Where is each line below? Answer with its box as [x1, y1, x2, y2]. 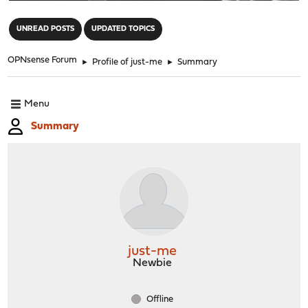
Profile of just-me [92, 57, 163, 67]
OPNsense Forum [8, 55, 78, 65]
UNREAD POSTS [16, 25, 75, 33]
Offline [144, 294, 173, 304]
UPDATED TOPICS [91, 25, 155, 33]
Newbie [133, 257, 172, 269]
